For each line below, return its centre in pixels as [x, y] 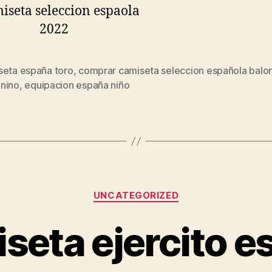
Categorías [162, 190]
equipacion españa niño [77, 85]
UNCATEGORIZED [136, 195]
